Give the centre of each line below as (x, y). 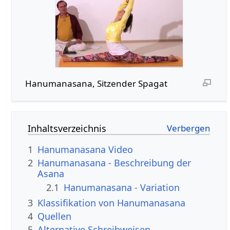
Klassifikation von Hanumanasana (112, 203)
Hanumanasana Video (85, 149)
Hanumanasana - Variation (122, 187)
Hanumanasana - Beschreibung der (114, 163)
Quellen (55, 216)
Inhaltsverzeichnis (67, 128)
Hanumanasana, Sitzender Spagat (96, 83)
